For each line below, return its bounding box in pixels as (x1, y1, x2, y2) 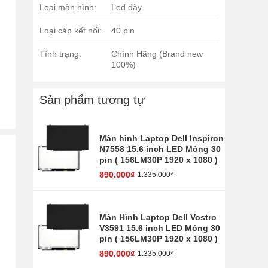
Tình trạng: (39, 49, 81, 59)
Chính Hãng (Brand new (111, 49, 203, 59)
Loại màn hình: (39, 2, 96, 13)
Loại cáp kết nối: (39, 26, 102, 36)
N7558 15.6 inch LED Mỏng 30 (99, 144, 221, 154)
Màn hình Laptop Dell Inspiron (99, 133, 224, 144)
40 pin (111, 26, 135, 36)
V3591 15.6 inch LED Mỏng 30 (99, 223, 220, 233)
